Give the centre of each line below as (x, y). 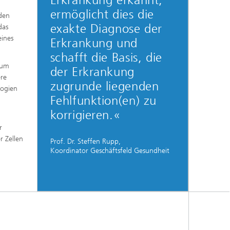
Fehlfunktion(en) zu (103, 101)
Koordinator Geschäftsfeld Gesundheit (110, 150)
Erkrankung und (94, 43)
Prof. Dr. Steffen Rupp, (85, 141)
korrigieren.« (85, 115)
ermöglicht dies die (102, 14)
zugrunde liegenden (104, 86)
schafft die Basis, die (106, 57)
